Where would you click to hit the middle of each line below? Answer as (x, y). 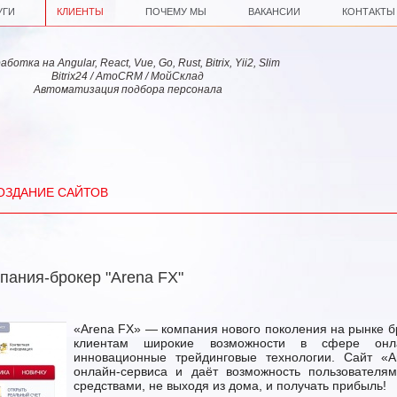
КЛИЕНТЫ (80, 12)
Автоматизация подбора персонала (128, 90)
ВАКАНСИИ (274, 12)
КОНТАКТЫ (369, 12)
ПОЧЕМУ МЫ (176, 12)
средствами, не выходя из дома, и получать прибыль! (230, 385)
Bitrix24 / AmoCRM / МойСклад (128, 76)
